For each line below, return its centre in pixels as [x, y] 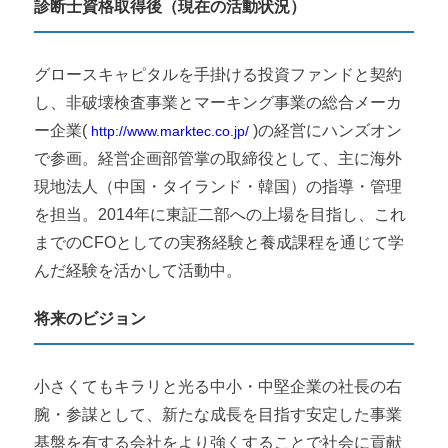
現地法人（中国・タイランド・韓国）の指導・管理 [218, 186]
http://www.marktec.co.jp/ [170, 130]
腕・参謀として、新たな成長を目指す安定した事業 [218, 414]
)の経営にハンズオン [326, 130]
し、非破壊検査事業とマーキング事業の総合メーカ [218, 102]
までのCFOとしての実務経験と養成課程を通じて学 [219, 242]
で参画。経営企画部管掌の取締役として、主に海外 [218, 158]
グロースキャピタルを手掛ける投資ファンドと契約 [218, 74]
